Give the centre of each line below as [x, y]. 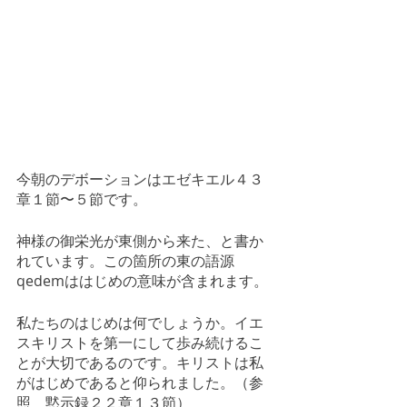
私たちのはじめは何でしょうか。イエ [140, 323]
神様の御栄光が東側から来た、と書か [140, 241]
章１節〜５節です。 [82, 199]
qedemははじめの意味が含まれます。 [142, 281]
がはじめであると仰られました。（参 [140, 383]
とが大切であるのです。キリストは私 [140, 363]
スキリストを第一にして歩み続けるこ [140, 343]
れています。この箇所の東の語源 [125, 261]
